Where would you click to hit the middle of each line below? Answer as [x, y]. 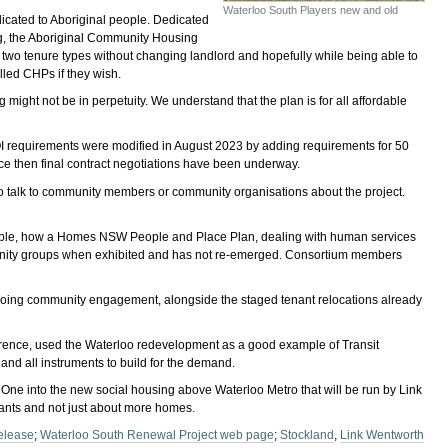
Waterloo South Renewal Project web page [157, 435]
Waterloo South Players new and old [310, 10]
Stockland [307, 435]
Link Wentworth [382, 435]
